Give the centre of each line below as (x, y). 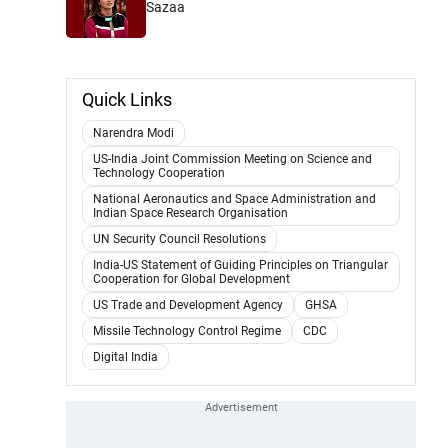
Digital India (125, 356)
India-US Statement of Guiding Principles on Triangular (240, 264)
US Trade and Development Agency (188, 304)
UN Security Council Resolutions (179, 238)
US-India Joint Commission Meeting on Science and (232, 158)
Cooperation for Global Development (191, 278)
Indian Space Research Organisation (190, 212)
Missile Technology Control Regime (187, 330)
